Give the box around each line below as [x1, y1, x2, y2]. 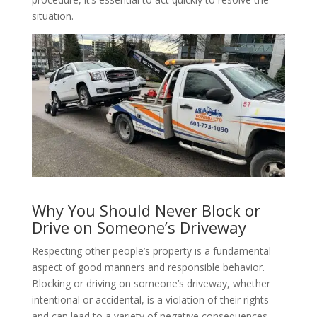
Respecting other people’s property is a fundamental [31, 244, 271, 258]
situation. [31, 9, 74, 23]
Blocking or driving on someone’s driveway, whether [31, 277, 270, 291]
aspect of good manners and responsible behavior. [31, 260, 265, 275]
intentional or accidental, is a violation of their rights [31, 293, 269, 307]
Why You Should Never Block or [31, 200, 260, 221]
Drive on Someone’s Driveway [31, 217, 246, 238]
